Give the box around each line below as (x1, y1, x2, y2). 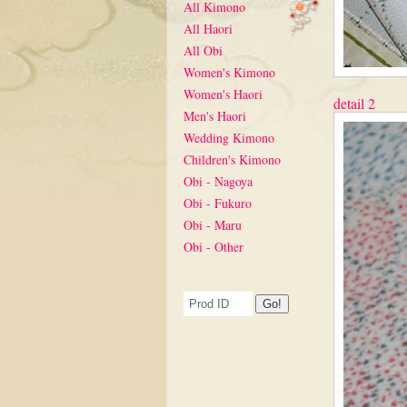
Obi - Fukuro (184, 194, 252, 212)
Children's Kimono (184, 151, 281, 168)
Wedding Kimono (184, 129, 274, 146)
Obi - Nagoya (184, 173, 253, 190)
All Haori (184, 20, 233, 37)
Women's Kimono (184, 64, 275, 81)
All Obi (184, 42, 223, 59)
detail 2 (333, 94, 375, 113)
